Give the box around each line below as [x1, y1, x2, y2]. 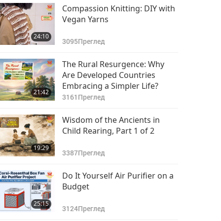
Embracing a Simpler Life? [62, 80, 158, 91]
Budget [62, 181, 89, 192]
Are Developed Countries [62, 70, 155, 80]
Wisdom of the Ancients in [62, 114, 160, 125]
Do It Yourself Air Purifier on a [62, 170, 174, 181]
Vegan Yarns [62, 14, 109, 25]
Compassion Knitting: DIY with [62, 3, 175, 14]
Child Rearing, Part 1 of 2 [62, 125, 154, 136]
